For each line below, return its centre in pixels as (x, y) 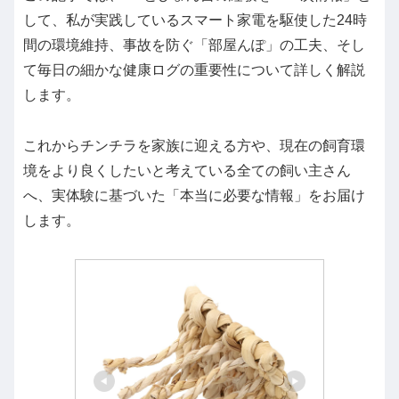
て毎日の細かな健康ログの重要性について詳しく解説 (194, 70)
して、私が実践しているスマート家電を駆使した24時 (195, 20)
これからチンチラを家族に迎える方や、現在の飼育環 (194, 145)
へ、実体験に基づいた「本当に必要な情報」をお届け (194, 195)
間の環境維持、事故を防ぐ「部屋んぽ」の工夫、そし (194, 45)
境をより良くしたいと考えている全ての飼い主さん (187, 170)
